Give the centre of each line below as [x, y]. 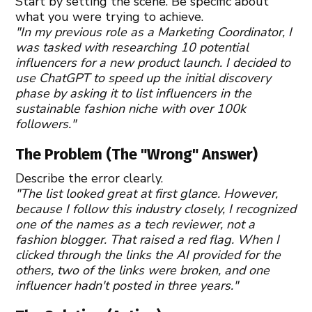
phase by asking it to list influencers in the [134, 93]
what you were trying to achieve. [110, 16]
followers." [46, 124]
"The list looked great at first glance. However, [147, 193]
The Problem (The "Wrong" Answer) [137, 154]
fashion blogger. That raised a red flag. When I [148, 239]
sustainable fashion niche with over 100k [131, 108]
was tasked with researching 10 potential [132, 47]
